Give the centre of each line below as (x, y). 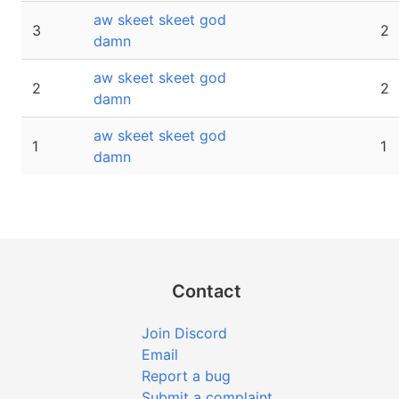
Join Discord (184, 333)
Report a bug (186, 376)
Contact (207, 291)
